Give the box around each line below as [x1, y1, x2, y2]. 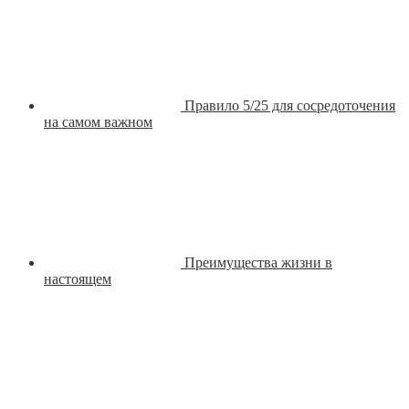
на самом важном [44, 114, 152, 131]
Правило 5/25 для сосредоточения [184, 98, 395, 114]
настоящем [44, 271, 111, 288]
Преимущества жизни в [184, 255, 332, 271]
